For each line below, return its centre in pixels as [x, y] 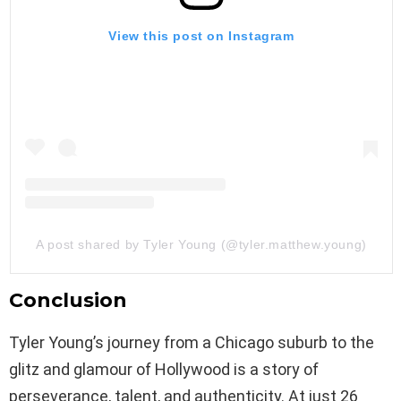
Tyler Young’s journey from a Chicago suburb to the [192, 343]
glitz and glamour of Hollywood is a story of [164, 370]
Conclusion [68, 301]
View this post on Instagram [201, 36]
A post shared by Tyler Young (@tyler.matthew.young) [201, 245]
